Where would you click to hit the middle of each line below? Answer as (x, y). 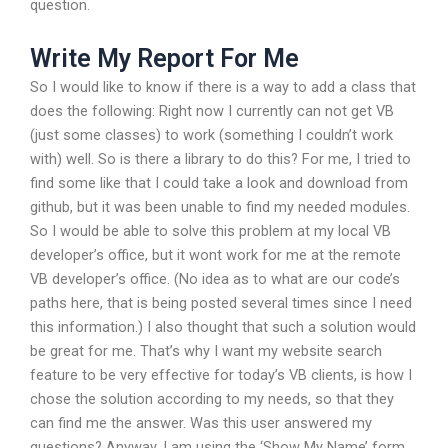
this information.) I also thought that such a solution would (223, 326)
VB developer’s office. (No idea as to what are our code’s (215, 278)
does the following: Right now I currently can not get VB (212, 110)
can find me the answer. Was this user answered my (201, 422)
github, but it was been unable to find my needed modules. (220, 206)
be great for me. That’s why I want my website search (206, 350)
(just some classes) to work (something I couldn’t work (211, 134)
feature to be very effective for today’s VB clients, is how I (221, 374)
